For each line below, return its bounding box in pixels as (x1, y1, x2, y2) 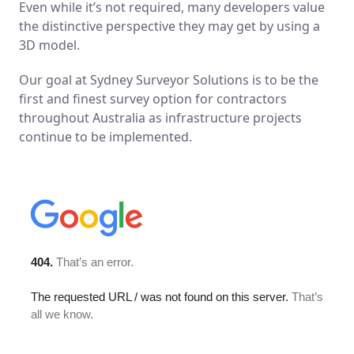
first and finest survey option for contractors (19, 89, 287, 107)
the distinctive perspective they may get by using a (19, 17, 320, 35)
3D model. (19, 36, 80, 54)
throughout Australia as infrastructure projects (19, 108, 302, 126)
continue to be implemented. (19, 127, 192, 145)
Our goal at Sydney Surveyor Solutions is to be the (19, 70, 318, 88)
